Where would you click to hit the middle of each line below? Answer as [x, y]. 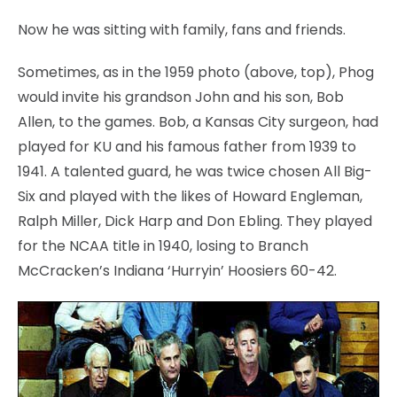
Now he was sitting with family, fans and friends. [182, 29]
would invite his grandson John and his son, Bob [181, 97]
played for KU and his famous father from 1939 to [187, 146]
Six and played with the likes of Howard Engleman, [190, 196]
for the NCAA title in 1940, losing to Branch [163, 245]
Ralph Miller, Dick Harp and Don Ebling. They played [195, 221]
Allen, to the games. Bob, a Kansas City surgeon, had [198, 121]
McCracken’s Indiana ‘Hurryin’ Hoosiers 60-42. [177, 270]
